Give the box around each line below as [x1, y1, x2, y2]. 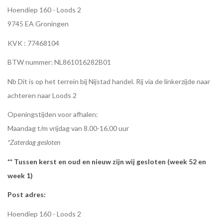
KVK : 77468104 [7, 38, 59, 47]
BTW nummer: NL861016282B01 [7, 58, 111, 67]
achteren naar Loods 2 [7, 91, 77, 100]
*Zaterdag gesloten [7, 138, 60, 147]
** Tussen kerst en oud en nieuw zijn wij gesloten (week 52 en [7, 157, 206, 166]
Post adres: [7, 190, 46, 199]
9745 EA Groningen [7, 19, 69, 28]
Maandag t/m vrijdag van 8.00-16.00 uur [7, 124, 129, 133]
